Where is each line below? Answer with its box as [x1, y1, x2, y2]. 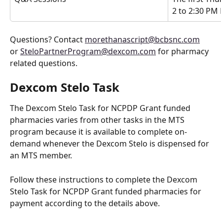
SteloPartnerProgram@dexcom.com [20, 45, 156, 57]
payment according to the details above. [10, 197, 164, 209]
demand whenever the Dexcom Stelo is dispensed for [10, 138, 211, 149]
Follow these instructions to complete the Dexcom [10, 174, 199, 185]
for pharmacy [156, 45, 211, 57]
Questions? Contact [10, 34, 85, 45]
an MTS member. [10, 150, 74, 161]
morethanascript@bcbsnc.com [85, 34, 200, 45]
